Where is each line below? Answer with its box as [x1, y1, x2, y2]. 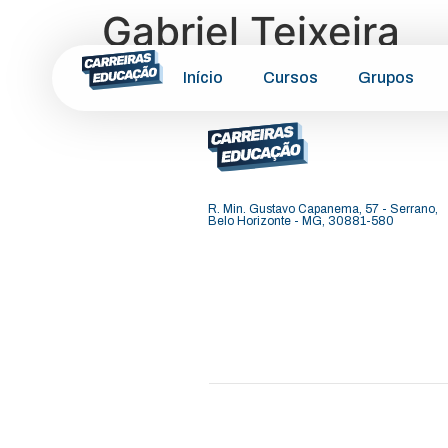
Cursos [263, 69, 318, 86]
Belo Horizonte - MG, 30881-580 [208, 214, 394, 228]
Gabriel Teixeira [102, 7, 400, 56]
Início [183, 69, 223, 86]
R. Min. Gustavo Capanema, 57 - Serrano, [208, 202, 438, 216]
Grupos [358, 69, 414, 86]
